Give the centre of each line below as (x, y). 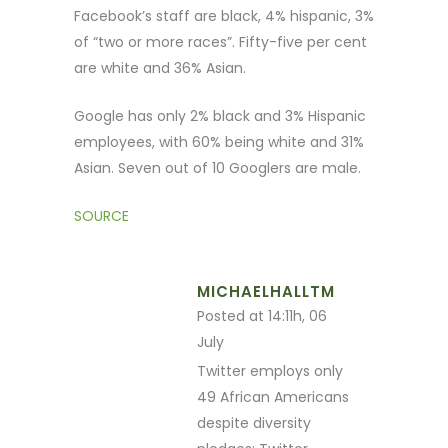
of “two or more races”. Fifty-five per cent (220, 41)
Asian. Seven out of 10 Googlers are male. (217, 167)
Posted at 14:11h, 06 (262, 315)
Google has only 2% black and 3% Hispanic (220, 115)
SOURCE (101, 215)
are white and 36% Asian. (160, 67)
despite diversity (254, 422)
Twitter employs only (270, 370)
